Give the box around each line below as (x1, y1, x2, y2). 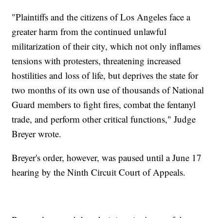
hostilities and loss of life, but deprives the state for (12, 69, 199, 81)
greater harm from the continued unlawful (12, 25, 167, 37)
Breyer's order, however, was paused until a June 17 (12, 151, 202, 163)
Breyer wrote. (12, 127, 62, 140)
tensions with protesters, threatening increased (12, 54, 182, 67)
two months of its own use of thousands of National (12, 83, 204, 96)
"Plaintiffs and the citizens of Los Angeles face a (12, 10, 191, 23)
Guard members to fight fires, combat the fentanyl (12, 98, 196, 110)
